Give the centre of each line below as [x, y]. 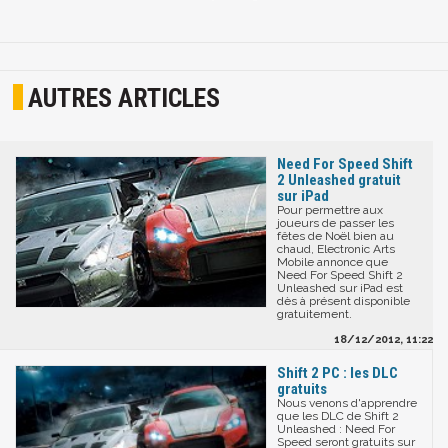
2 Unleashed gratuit [339, 179]
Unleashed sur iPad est [340, 287]
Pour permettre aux [330, 209]
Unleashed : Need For [336, 428]
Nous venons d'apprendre [347, 402]
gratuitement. [314, 313]
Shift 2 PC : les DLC [337, 372]
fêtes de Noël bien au [335, 235]
